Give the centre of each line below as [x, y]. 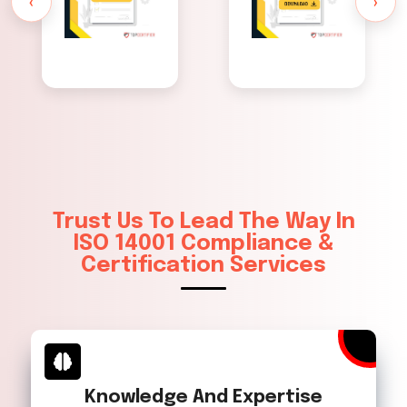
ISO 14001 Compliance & [203, 244]
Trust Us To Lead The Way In [203, 223]
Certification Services [203, 266]
